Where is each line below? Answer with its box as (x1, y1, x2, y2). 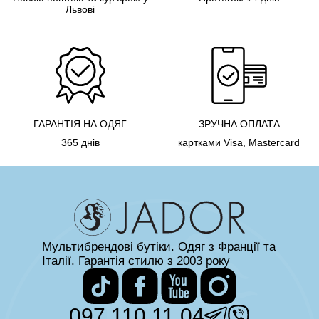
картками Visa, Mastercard (178, 137, 300, 148)
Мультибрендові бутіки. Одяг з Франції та (42, 240, 276, 253)
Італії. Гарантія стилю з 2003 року (42, 254, 230, 268)
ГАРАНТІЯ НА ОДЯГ (33, 118, 127, 130)
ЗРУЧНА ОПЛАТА (198, 118, 280, 130)
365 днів (61, 137, 100, 148)
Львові (66, 4, 95, 15)
